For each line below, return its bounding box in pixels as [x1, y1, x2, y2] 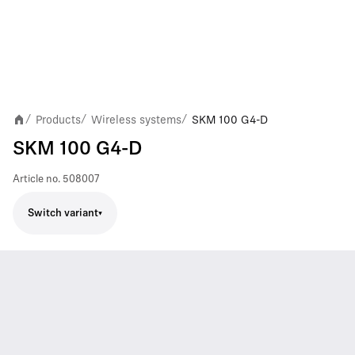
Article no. [13, 174, 60, 185]
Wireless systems [91, 113, 181, 126]
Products [36, 113, 81, 126]
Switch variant [28, 208, 98, 219]
